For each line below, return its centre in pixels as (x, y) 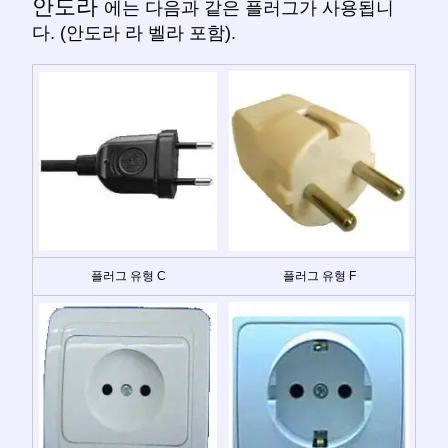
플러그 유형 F (319, 275)
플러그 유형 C (128, 275)
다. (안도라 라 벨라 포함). (134, 32)
